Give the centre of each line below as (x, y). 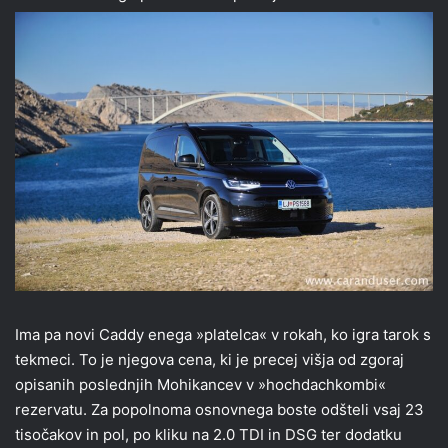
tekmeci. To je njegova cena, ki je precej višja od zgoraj (209, 360)
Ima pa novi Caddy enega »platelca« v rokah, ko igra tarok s (223, 335)
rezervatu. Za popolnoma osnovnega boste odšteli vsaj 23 (219, 410)
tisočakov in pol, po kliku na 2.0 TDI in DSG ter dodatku (208, 435)
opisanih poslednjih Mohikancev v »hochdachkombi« (200, 385)
